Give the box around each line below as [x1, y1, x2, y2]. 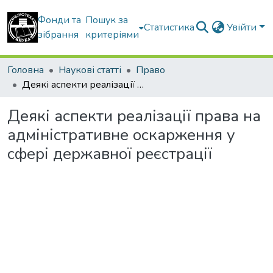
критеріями [85, 28, 140, 41]
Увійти [227, 21, 260, 34]
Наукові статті [58, 63, 121, 77]
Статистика [144, 21, 195, 34]
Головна [7, 63, 44, 77]
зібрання [38, 28, 79, 41]
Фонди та [38, 13, 81, 27]
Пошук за [85, 13, 129, 27]
